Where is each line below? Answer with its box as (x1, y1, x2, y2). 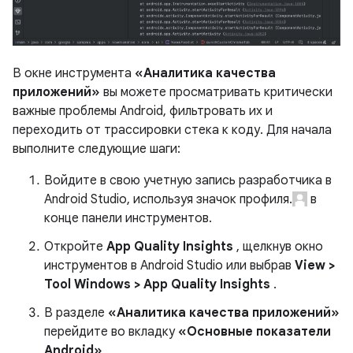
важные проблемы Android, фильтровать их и (13, 103, 273, 120)
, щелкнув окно (233, 239, 323, 255)
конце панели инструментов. (44, 210, 212, 227)
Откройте (44, 239, 106, 255)
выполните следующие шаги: (13, 141, 180, 158)
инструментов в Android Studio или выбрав (44, 258, 295, 274)
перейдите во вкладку (44, 324, 178, 340)
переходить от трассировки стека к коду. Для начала (13, 122, 332, 139)
